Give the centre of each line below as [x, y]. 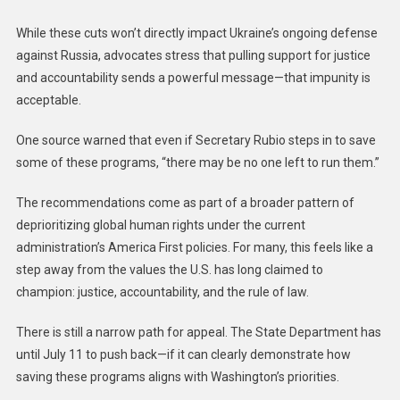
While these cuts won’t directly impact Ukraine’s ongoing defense [196, 33]
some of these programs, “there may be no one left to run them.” [197, 162]
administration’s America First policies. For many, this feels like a [194, 247]
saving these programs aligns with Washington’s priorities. [177, 376]
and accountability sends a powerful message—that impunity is [193, 77]
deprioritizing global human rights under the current [160, 225]
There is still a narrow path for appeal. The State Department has [198, 332]
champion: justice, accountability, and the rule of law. [162, 292]
